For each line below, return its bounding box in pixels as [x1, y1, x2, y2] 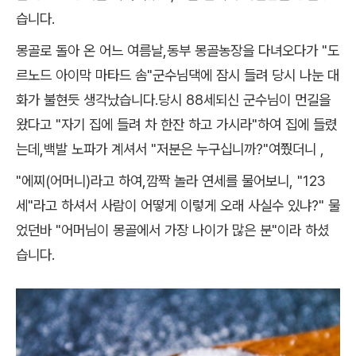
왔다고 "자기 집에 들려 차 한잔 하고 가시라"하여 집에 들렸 [16, 115, 337, 133]
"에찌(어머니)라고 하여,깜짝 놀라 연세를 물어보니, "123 [16, 172, 326, 189]
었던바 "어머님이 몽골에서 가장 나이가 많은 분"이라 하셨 [16, 221, 329, 238]
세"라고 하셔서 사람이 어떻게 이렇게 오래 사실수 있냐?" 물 [16, 196, 340, 214]
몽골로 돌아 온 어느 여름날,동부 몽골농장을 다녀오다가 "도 [16, 41, 339, 59]
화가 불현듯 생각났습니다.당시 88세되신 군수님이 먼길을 [16, 91, 331, 108]
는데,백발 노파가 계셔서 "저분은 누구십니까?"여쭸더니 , [16, 140, 324, 157]
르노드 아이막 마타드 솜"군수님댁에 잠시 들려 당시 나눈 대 [16, 66, 339, 83]
